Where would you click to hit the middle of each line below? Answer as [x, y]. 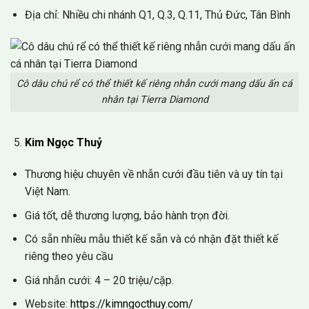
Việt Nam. [47, 191]
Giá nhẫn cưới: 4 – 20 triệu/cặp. [99, 280]
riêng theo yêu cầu [69, 257]
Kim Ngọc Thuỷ [63, 143]
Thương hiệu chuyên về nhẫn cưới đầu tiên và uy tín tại [153, 174]
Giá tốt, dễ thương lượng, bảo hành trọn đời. [127, 215]
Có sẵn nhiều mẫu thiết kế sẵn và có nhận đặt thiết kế [151, 239]
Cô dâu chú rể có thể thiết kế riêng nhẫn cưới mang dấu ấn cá [154, 84]
